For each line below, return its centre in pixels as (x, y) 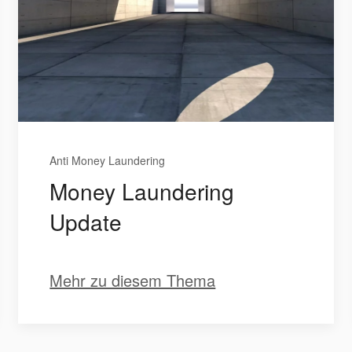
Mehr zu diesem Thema (133, 280)
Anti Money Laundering (108, 161)
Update (86, 222)
